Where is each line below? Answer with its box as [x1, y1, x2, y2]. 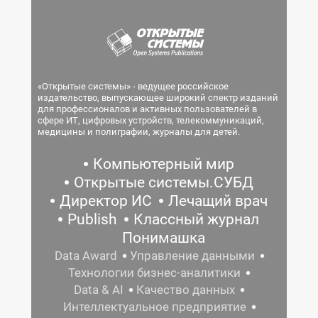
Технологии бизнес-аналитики [68, 265, 241, 280]
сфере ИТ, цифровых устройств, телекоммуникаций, [38, 115, 264, 126]
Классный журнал [133, 211, 259, 228]
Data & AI [74, 283, 124, 297]
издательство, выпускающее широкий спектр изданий [38, 92, 278, 103]
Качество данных [136, 283, 235, 297]
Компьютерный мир [92, 155, 234, 172]
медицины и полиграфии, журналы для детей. [38, 126, 240, 137]
